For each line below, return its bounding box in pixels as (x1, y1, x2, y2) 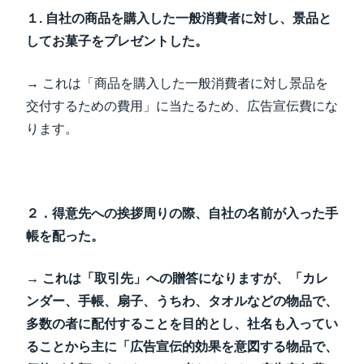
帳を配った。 (26, 229, 104, 243)
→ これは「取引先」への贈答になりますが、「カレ (26, 271, 328, 285)
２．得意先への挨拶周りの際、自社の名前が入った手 (26, 206, 338, 220)
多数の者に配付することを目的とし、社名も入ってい (26, 317, 338, 331)
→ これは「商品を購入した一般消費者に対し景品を (26, 76, 328, 90)
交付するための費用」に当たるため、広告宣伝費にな (26, 99, 338, 113)
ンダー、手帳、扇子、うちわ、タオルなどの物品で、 (26, 294, 338, 308)
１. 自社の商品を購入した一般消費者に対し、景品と (26, 11, 331, 25)
